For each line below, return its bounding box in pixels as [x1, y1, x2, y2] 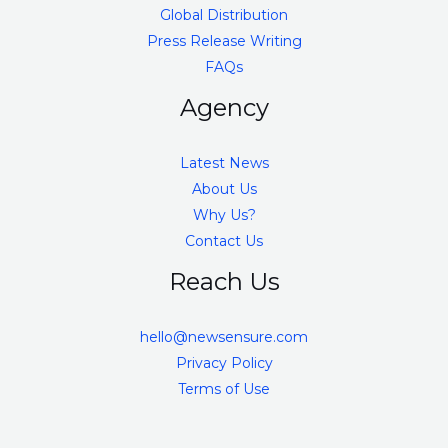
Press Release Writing [146, 32, 302, 51]
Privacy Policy [175, 354, 273, 373]
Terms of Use [178, 380, 270, 399]
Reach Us [168, 267, 280, 297]
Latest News [179, 154, 269, 173]
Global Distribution [160, 6, 288, 25]
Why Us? [192, 206, 256, 225]
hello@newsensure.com [140, 328, 308, 347]
